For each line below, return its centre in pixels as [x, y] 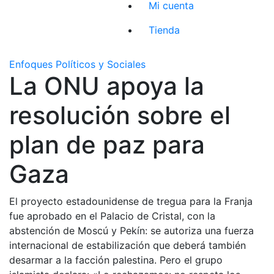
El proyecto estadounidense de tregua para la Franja [131, 201]
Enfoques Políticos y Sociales [77, 64]
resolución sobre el [120, 115]
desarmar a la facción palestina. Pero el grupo [116, 260]
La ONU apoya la [107, 86]
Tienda [165, 30]
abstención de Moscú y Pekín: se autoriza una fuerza [131, 230]
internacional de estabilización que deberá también [128, 245]
